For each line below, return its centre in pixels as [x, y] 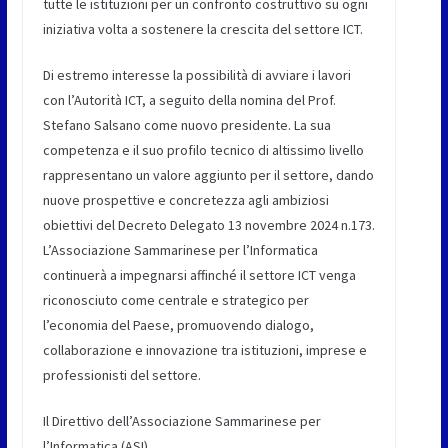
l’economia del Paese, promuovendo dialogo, [178, 324]
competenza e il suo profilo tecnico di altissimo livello [203, 149]
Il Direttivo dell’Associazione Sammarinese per [181, 420]
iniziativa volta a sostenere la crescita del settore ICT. [202, 28]
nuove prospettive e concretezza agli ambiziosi [185, 199]
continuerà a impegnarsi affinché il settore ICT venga [199, 274]
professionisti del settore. [121, 374]
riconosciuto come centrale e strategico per [175, 299]
